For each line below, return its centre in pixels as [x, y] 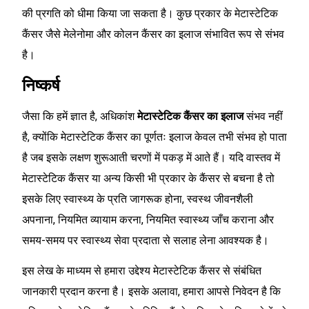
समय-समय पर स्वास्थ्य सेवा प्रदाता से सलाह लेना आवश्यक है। [147, 240]
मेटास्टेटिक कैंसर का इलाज [190, 116]
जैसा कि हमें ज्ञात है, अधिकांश [80, 116]
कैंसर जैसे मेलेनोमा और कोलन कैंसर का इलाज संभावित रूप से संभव [153, 34]
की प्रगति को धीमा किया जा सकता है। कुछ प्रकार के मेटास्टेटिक [150, 14]
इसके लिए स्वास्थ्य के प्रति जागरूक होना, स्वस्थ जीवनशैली [138, 199]
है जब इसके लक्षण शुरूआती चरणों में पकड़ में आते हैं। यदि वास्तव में [151, 157]
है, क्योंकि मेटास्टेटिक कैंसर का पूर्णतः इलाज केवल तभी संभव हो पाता [154, 137]
